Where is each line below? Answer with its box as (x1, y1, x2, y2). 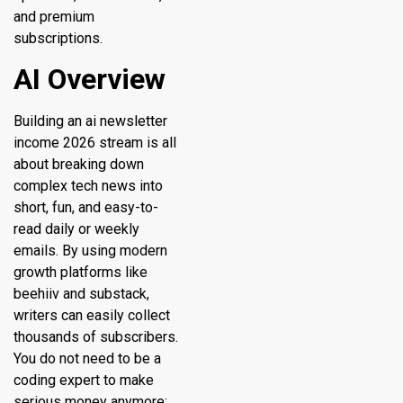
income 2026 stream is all (13, 133, 176, 151)
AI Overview (13, 61, 166, 96)
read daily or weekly (13, 219, 139, 237)
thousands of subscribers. (13, 327, 178, 345)
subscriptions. (13, 29, 103, 47)
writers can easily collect (13, 306, 170, 324)
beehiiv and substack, (13, 284, 149, 302)
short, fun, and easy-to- (13, 198, 158, 216)
